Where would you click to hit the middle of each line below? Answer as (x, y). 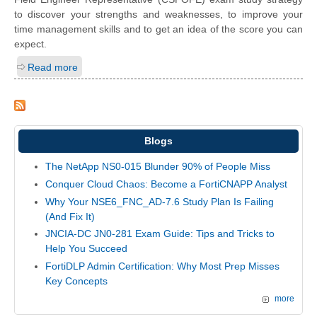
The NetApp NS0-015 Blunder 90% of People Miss (157, 167)
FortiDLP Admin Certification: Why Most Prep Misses (162, 266)
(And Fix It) (70, 216)
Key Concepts (76, 281)
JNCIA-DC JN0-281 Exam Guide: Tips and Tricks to (160, 234)
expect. (30, 44)
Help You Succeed (86, 249)
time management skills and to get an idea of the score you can (158, 29)
